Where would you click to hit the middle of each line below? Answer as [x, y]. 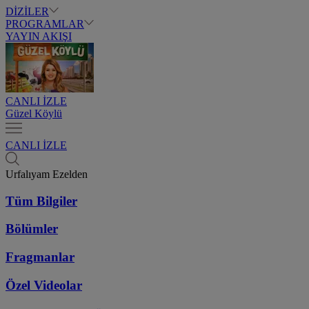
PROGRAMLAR [45, 24]
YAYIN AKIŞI [39, 36]
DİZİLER [27, 11]
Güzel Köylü [34, 113]
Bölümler [32, 229]
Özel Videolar [44, 285]
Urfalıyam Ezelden [47, 174]
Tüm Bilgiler [41, 201]
